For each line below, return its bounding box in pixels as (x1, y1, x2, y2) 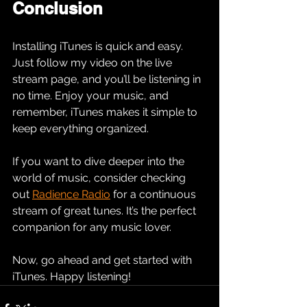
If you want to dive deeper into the (12, 155, 187, 169)
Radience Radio (32, 188, 110, 201)
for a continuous (110, 188, 199, 201)
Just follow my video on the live (12, 56, 175, 70)
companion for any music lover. (12, 221, 174, 234)
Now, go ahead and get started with (12, 254, 195, 267)
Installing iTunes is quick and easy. (12, 40, 186, 53)
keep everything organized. (12, 122, 151, 136)
